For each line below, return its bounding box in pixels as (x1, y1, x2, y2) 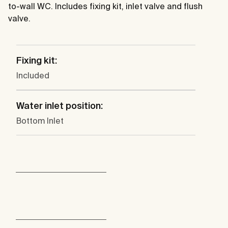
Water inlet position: (16, 100, 103, 111)
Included (16, 71, 49, 80)
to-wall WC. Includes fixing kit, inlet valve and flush (8, 2, 203, 11)
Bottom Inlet (16, 116, 64, 126)
